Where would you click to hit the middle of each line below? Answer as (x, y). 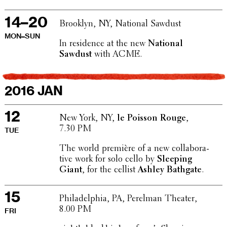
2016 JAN (33, 91)
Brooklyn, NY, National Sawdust (120, 24)
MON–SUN (22, 36)
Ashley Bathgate (169, 171)
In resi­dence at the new (103, 44)
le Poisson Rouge (151, 119)
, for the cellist (110, 171)
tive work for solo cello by (108, 160)
